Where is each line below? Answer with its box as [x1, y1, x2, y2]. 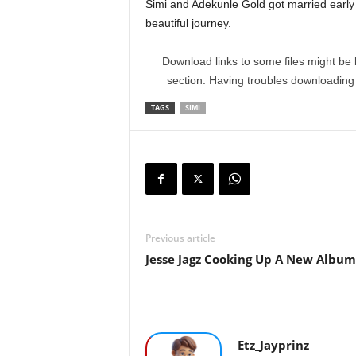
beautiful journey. [145, 17, 231, 30]
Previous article [145, 231, 215, 246]
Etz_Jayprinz [237, 337, 309, 354]
